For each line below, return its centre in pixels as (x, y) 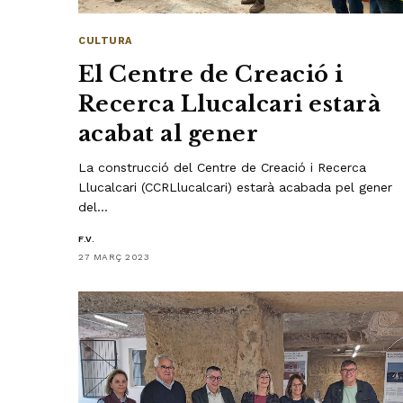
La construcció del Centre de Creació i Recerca (223, 168)
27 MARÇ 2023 (114, 257)
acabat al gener (169, 134)
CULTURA (105, 41)
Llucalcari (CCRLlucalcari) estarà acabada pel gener (236, 188)
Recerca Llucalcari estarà (230, 104)
